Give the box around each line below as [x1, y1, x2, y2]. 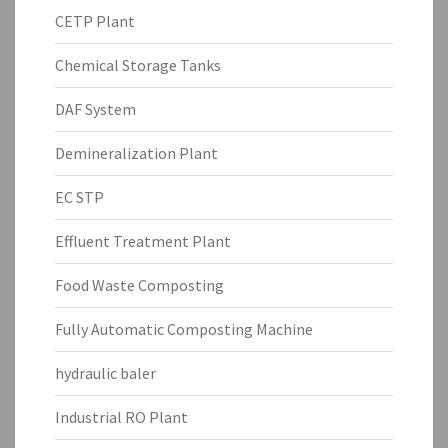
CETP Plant [55, 11, 135, 32]
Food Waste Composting [55, 275, 224, 296]
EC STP [55, 187, 104, 208]
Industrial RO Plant [55, 407, 188, 428]
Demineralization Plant [55, 143, 218, 164]
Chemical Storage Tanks [55, 55, 221, 76]
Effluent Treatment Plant [55, 231, 231, 252]
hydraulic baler [55, 363, 156, 384]
